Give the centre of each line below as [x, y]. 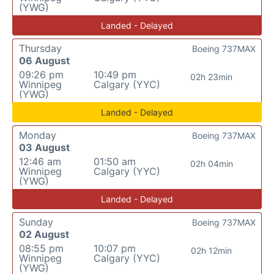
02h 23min [212, 76]
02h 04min [211, 163]
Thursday [40, 48]
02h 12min [212, 250]
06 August [44, 60]
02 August [44, 234]
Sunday [36, 222]
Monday [38, 135]
